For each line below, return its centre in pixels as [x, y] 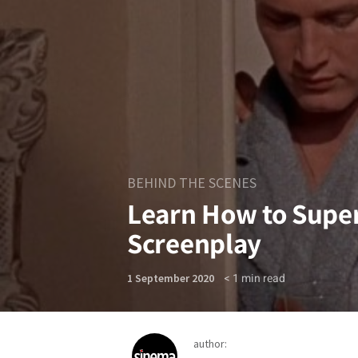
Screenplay [194, 243]
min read [263, 278]
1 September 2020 [171, 278]
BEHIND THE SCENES [192, 183]
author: [210, 344]
